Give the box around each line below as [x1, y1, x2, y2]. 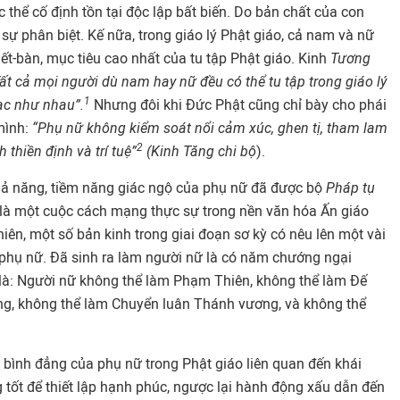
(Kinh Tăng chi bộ [146, 143, 256, 160]
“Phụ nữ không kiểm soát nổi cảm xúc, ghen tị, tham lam [32, 120, 387, 137]
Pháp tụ [322, 179, 375, 196]
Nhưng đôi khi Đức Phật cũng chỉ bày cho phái [90, 96, 387, 113]
